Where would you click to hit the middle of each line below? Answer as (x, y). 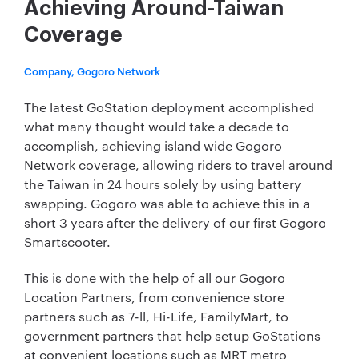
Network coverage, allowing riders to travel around (178, 164)
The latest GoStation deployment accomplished (169, 107)
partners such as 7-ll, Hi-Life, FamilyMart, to (156, 316)
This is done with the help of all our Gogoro (155, 277)
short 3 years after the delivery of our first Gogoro (175, 222)
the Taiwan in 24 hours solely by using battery (163, 184)
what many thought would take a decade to (157, 126)
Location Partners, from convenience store (154, 296)
